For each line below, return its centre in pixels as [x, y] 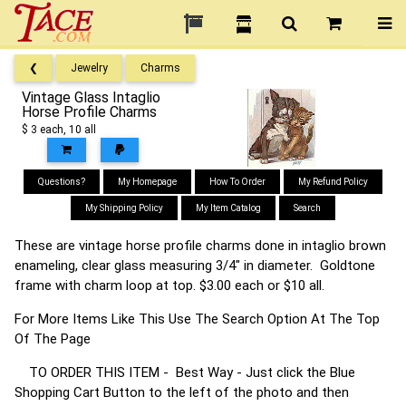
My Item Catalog [228, 208]
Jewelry [89, 68]
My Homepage [147, 182]
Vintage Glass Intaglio [91, 97]
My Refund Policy [333, 182]
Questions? [62, 182]
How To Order [237, 182]
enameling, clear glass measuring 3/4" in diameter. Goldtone [195, 266]
